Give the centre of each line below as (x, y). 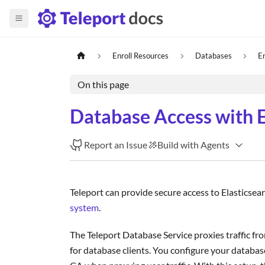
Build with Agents (194, 145)
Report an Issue (116, 145)
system (84, 207)
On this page (103, 85)
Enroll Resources (141, 56)
